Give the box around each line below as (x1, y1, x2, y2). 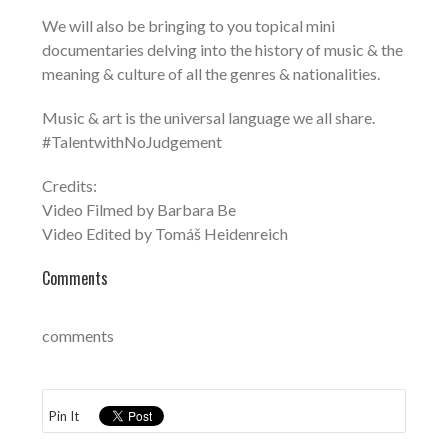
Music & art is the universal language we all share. (42, 108, 376, 128)
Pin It (49, 408, 80, 425)
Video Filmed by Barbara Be (42, 200, 237, 220)
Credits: (42, 176, 98, 196)
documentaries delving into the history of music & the (42, 40, 404, 60)
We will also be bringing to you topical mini (42, 16, 336, 36)
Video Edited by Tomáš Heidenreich (42, 224, 289, 244)
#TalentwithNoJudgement (42, 132, 223, 152)
